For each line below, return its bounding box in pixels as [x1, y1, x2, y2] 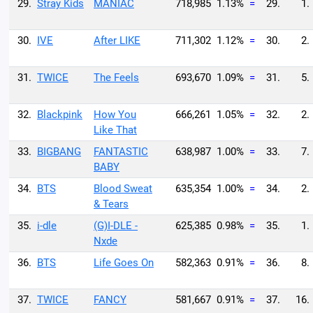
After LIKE [94, 34, 140, 47]
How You [94, 108, 136, 121]
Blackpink [37, 108, 82, 121]
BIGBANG [37, 145, 81, 158]
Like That [94, 124, 137, 136]
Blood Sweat [94, 182, 152, 195]
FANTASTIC [94, 145, 148, 158]
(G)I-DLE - [94, 219, 138, 232]
